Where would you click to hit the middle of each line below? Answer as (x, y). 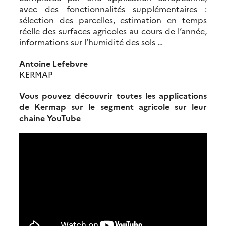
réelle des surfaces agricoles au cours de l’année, (113, 31)
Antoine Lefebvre (53, 63)
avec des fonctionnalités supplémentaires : (113, 9)
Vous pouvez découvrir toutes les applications (113, 96)
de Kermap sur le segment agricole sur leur (113, 107)
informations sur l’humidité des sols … (91, 42)
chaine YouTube (50, 118)
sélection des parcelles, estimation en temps (113, 20)
